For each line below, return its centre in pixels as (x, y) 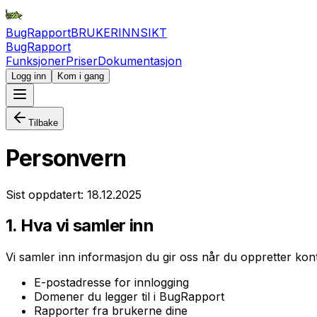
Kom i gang (81, 76)
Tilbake (43, 123)
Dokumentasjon (140, 61)
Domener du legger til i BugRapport (129, 296)
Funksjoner (36, 61)
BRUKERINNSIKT (119, 33)
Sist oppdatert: (46, 194)
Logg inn (29, 76)
